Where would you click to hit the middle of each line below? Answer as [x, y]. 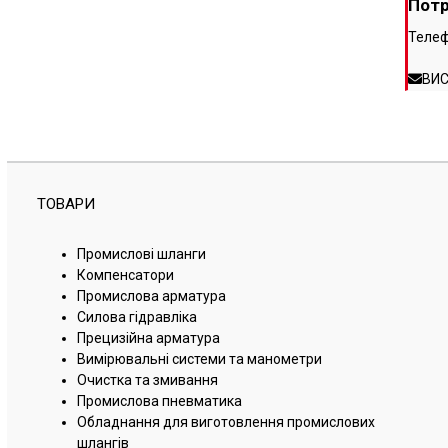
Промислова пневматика [159, 401]
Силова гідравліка [136, 317]
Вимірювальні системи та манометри [199, 359]
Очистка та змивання [147, 380]
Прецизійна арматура [148, 338]
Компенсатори [125, 275]
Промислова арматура [151, 296]
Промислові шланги [141, 254]
